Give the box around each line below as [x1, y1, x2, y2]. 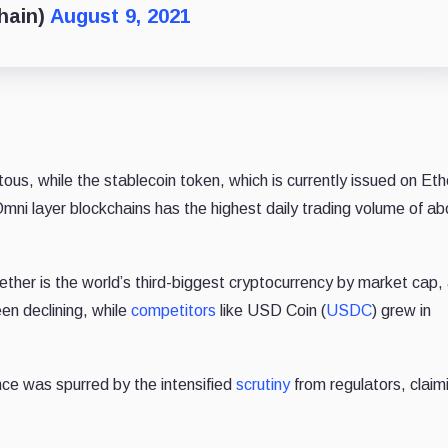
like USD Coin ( [216, 301, 326, 319]
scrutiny [236, 375, 290, 393]
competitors [131, 301, 216, 319]
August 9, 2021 [50, 4, 191, 27]
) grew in [372, 301, 431, 319]
